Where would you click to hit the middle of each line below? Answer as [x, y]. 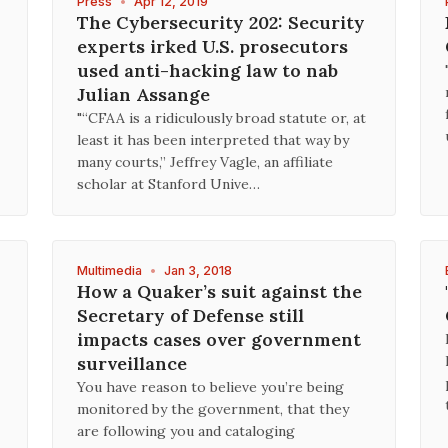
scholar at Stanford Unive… [168, 184]
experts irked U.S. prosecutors [212, 46]
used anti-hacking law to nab [207, 70]
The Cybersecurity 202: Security [221, 22]
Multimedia [109, 270]
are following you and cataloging [186, 431]
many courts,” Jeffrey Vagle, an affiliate [205, 162]
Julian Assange [143, 94]
